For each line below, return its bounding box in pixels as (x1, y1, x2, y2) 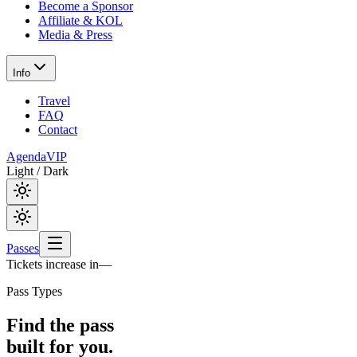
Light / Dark (6, 164, 69, 178)
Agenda (6, 150, 46, 163)
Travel (38, 94, 70, 108)
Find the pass (6, 314, 114, 335)
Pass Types (6, 284, 62, 298)
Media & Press (38, 28, 112, 41)
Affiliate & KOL (38, 14, 123, 27)
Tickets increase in (6, 257, 99, 271)
